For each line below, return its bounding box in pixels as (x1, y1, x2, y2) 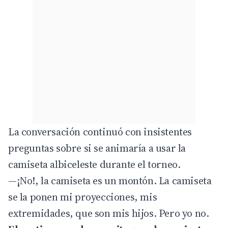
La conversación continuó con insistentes (8, 124, 192, 139)
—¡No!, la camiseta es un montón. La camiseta (8, 173, 212, 188)
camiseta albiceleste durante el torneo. (8, 157, 181, 172)
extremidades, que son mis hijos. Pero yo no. (8, 206, 209, 220)
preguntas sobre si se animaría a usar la (8, 140, 186, 155)
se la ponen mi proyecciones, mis (8, 189, 157, 204)
